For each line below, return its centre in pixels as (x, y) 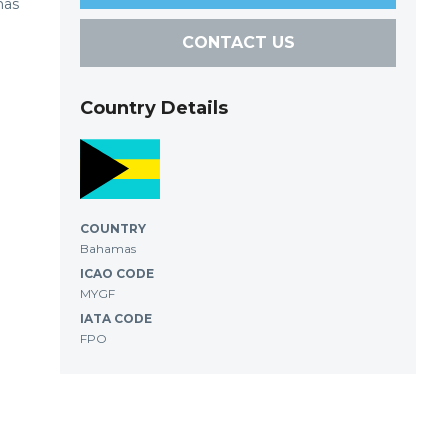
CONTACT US (238, 42)
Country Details (154, 108)
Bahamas (108, 248)
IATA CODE (116, 318)
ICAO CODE (117, 273)
